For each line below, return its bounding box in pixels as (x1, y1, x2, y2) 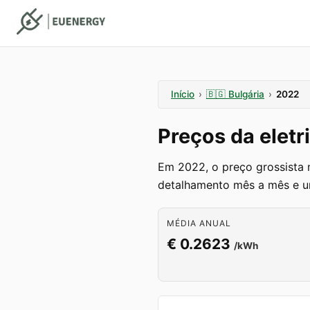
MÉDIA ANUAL (167, 218, 231, 228)
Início (171, 89, 194, 100)
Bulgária (228, 89, 264, 100)
